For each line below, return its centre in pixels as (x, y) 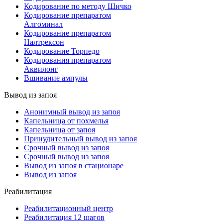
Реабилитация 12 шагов (64, 217)
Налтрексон (44, 42)
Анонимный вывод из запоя (72, 111)
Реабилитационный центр (68, 208)
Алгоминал (43, 24)
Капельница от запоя (59, 129)
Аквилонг (41, 69)
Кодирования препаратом (67, 60)
